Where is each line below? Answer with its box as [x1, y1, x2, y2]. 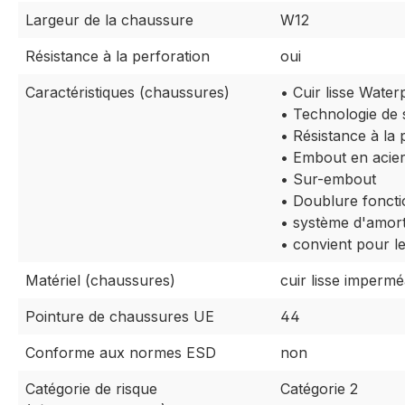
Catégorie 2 [280, 380, 358, 399]
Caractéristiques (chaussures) [25, 83, 230, 102]
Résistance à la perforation [25, 47, 210, 66]
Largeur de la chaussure [25, 11, 193, 30]
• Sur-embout [280, 170, 376, 189]
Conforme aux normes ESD [25, 344, 216, 363]
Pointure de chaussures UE [25, 307, 214, 326]
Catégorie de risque [25, 380, 157, 399]
